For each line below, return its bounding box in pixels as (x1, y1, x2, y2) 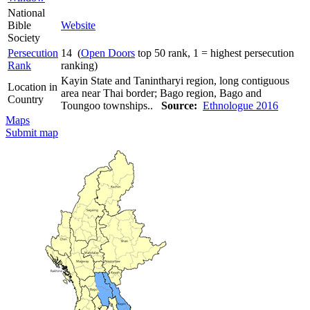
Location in (8, 80, 57, 93)
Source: (161, 99, 197, 111)
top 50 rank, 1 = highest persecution (135, 46, 294, 59)
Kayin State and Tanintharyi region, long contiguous (61, 74, 289, 86)
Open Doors (81, 46, 135, 59)
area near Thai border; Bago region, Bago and (61, 86, 262, 99)
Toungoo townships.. (61, 99, 161, 111)
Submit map (6, 126, 58, 138)
